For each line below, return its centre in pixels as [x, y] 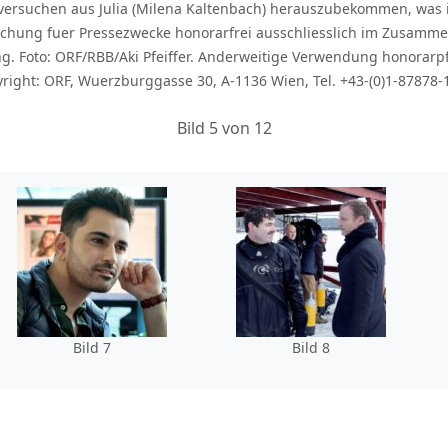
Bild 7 [91, 347]
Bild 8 [310, 347]
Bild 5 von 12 [224, 127]
